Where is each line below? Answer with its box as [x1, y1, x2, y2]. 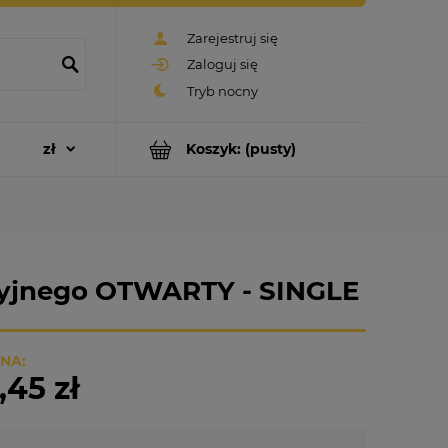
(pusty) [245, 140, 296, 159]
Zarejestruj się [187, 30, 278, 47]
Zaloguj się [187, 56, 258, 73]
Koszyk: [186, 140, 241, 159]
